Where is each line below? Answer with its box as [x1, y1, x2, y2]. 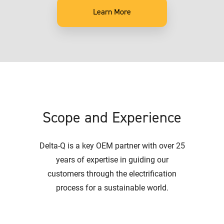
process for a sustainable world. [55, 181, 168, 192]
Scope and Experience [42, 107, 181, 127]
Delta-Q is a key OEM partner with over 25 [39, 139, 185, 150]
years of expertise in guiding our [55, 153, 168, 164]
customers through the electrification [47, 167, 176, 178]
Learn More [93, 6, 131, 17]
